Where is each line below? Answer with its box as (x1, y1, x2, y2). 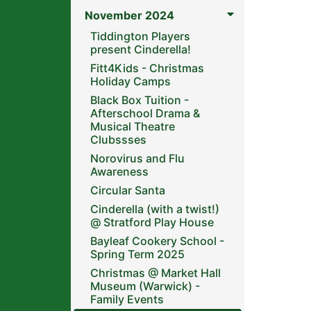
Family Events (90, 292, 164, 306)
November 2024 (85, 8, 174, 22)
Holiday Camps (90, 74, 171, 88)
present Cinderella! (90, 42, 191, 56)
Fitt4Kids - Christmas (90, 61, 204, 75)
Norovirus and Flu (90, 151, 185, 165)
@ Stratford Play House (90, 215, 214, 229)
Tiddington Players (90, 29, 190, 43)
